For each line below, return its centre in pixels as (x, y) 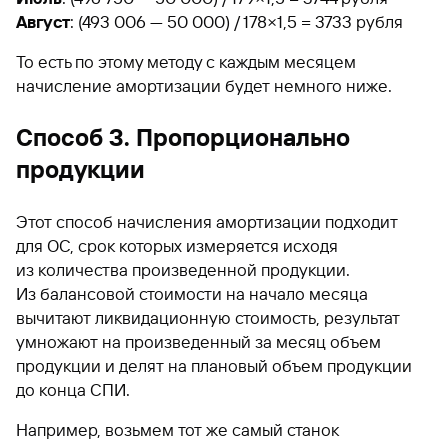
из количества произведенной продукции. (183, 269)
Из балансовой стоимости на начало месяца (192, 293)
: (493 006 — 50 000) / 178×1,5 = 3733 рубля (236, 21)
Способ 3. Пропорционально (183, 137)
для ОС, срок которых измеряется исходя (177, 245)
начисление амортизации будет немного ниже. (204, 85)
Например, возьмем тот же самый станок (177, 429)
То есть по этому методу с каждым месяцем (186, 61)
